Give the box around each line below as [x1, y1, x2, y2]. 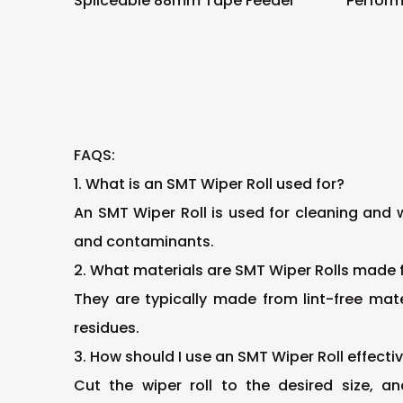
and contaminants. [74, 231, 214, 252]
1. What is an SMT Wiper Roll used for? [74, 174, 345, 194]
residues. [74, 318, 139, 338]
